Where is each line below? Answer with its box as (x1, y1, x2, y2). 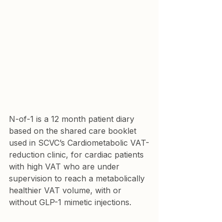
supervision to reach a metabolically (9, 173, 147, 183)
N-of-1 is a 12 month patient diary (9, 113, 137, 124)
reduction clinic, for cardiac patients (9, 149, 146, 160)
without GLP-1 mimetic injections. (9, 197, 131, 207)
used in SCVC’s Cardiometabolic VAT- (9, 137, 149, 148)
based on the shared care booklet (9, 125, 139, 136)
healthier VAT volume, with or (9, 185, 124, 195)
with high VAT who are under (9, 161, 122, 171)
